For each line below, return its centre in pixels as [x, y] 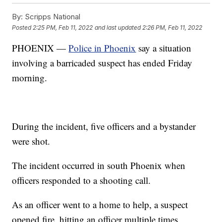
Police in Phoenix [102, 48]
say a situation [164, 48]
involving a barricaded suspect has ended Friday [102, 63]
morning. [30, 78]
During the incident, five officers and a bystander [104, 126]
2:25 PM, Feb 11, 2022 [63, 27]
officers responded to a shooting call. [82, 180]
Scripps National [52, 17]
